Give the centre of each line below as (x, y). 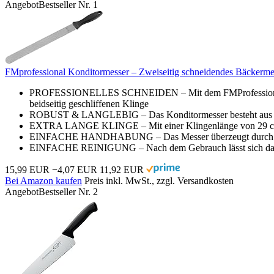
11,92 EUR (122, 169)
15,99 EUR (27, 169)
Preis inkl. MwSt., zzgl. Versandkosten (159, 180)
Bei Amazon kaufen (43, 180)
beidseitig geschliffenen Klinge (89, 103)
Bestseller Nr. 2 (68, 191)
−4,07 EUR (75, 169)
